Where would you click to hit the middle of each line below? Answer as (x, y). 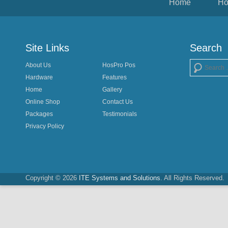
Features (114, 77)
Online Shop (43, 102)
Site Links (47, 48)
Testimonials (119, 114)
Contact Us (117, 102)
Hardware (39, 77)
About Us (38, 65)
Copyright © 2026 (52, 178)
